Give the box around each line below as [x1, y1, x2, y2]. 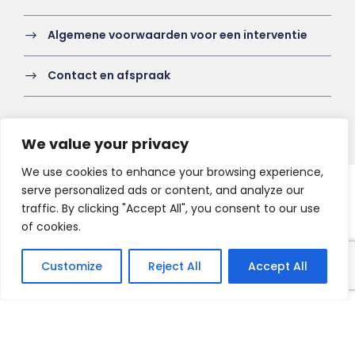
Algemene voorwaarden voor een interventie [48, 27, 307, 44]
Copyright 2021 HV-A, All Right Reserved [55, 182, 300, 201]
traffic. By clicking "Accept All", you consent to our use [21, 200, 320, 216]
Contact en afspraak [48, 67, 170, 84]
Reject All [148, 258, 202, 274]
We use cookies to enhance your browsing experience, [21, 164, 323, 180]
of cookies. [21, 219, 81, 235]
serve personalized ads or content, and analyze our [21, 182, 304, 198]
